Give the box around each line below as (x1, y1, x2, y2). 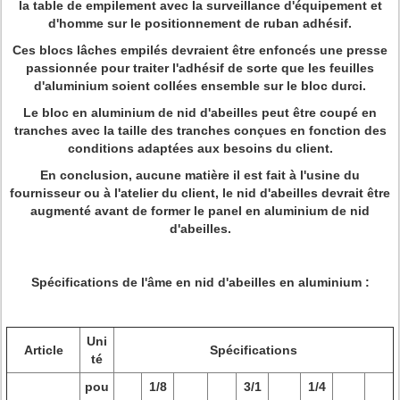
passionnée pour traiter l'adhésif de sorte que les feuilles (26, 61, 374, 75)
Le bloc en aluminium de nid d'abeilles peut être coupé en (23, 105, 377, 120)
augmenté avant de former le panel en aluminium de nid (30, 204, 370, 218)
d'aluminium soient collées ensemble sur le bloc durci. (34, 79, 366, 93)
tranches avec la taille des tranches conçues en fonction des (13, 123, 387, 137)
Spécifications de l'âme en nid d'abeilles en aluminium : (30, 275, 370, 289)
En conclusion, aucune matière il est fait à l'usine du (40, 168, 360, 182)
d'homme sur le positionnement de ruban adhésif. (48, 16, 352, 30)
